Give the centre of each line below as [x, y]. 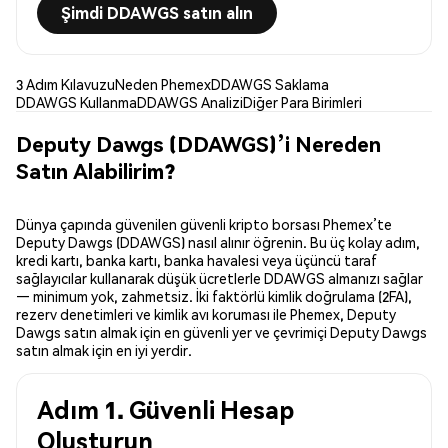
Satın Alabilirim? [95, 170]
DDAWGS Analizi [190, 102]
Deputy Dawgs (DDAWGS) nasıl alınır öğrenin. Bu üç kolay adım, [218, 242]
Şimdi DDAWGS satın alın [157, 13]
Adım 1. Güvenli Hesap [165, 410]
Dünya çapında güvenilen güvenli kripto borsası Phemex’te [204, 224]
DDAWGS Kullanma [76, 102]
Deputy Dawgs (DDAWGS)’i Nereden [198, 143]
